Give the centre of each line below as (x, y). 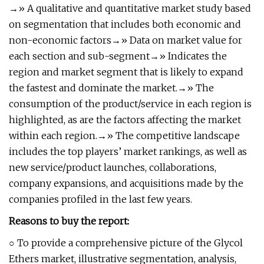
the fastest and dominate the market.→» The (111, 88)
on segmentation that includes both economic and (125, 24)
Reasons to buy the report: (69, 221)
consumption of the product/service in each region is (130, 104)
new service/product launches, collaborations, (113, 167)
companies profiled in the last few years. (100, 199)
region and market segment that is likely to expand (126, 72)
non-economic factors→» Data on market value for (126, 40)
